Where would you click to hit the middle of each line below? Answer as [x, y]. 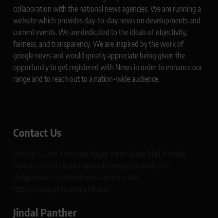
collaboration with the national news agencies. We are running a [107, 9]
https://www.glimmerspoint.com [61, 189]
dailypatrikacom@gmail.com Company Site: [76, 177]
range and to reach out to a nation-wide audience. [86, 79]
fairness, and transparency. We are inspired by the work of [98, 44]
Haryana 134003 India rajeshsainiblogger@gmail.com [91, 166]
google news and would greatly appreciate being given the [99, 56]
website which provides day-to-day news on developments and [107, 21]
